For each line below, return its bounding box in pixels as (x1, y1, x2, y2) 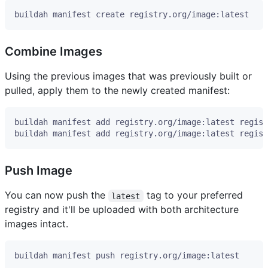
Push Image (5, 163, 72, 178)
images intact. (5, 218, 68, 230)
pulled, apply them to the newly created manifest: (5, 84, 230, 97)
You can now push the (5, 189, 108, 202)
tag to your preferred (143, 189, 246, 202)
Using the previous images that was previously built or (5, 70, 252, 83)
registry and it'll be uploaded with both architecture (5, 203, 239, 216)
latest (111, 191, 141, 201)
